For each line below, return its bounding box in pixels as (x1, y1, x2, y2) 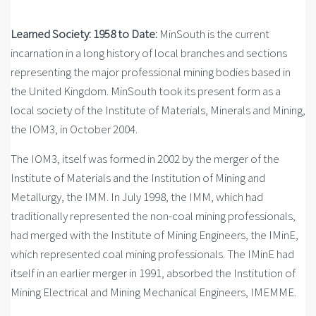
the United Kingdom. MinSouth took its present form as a (11, 83, 281, 99)
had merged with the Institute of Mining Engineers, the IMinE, (11, 227, 298, 243)
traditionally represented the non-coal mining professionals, (11, 208, 296, 224)
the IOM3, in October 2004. (11, 121, 138, 137)
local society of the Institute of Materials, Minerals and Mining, (11, 102, 305, 118)
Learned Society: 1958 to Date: (11, 26, 157, 42)
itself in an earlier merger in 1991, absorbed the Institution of (11, 265, 296, 281)
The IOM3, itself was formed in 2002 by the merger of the (11, 151, 279, 166)
